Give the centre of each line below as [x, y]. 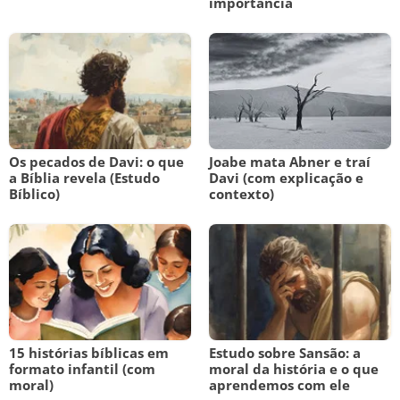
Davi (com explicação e [286, 178]
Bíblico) [34, 194]
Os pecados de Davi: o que [96, 162]
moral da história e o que [294, 369]
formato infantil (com [82, 369]
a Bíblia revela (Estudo [84, 178]
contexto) [242, 194]
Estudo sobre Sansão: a [285, 353]
